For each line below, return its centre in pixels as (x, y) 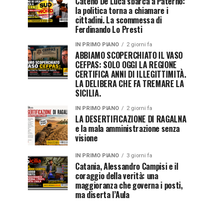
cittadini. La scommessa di (118, 20)
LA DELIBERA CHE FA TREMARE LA (130, 83)
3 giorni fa (139, 155)
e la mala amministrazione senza (128, 128)
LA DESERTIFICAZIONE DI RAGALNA (131, 119)
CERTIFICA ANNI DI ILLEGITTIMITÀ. (131, 74)
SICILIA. (88, 93)
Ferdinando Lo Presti (109, 29)
